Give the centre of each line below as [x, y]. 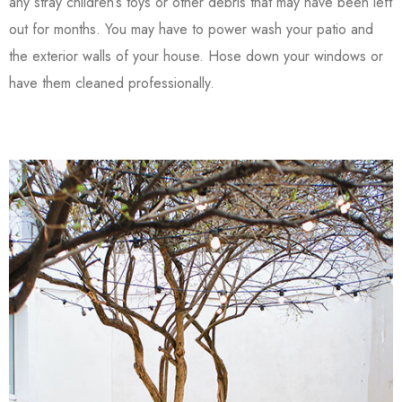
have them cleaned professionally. [112, 83]
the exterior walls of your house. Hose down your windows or [196, 56]
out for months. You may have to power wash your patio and [191, 29]
